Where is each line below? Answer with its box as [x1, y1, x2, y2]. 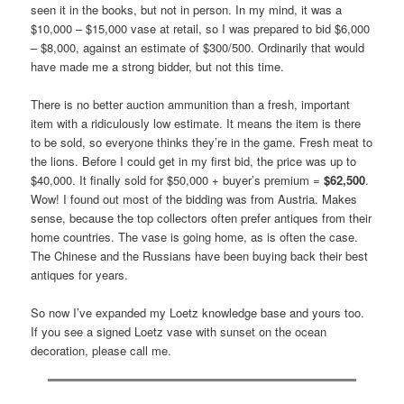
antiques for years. [31, 265, 129, 283]
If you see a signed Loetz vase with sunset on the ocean [31, 323, 327, 341]
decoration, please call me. [31, 342, 172, 360]
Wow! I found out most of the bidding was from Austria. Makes [31, 189, 358, 207]
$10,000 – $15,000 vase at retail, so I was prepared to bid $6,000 [31, 19, 371, 37]
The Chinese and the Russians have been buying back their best [31, 246, 369, 264]
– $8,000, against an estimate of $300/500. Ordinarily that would [31, 38, 365, 56]
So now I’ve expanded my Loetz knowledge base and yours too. [31, 304, 365, 322]
